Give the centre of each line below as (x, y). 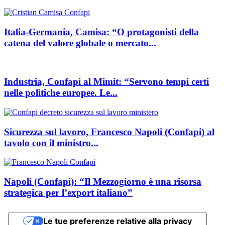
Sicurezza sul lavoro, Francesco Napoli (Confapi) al (109, 132)
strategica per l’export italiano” (68, 193)
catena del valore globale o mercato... (80, 43)
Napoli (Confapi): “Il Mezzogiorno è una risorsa (103, 182)
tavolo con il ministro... (51, 143)
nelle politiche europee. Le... (61, 93)
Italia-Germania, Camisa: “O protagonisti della (101, 32)
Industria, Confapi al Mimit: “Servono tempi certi (106, 82)
